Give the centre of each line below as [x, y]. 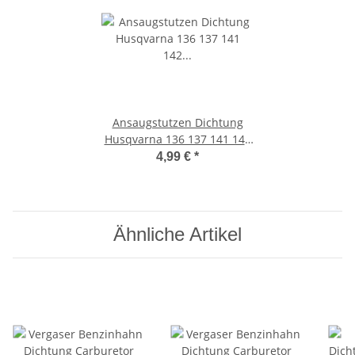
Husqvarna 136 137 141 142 [177, 139]
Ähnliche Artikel [177, 235]
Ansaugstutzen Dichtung [177, 123]
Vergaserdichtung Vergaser [177, 156]
